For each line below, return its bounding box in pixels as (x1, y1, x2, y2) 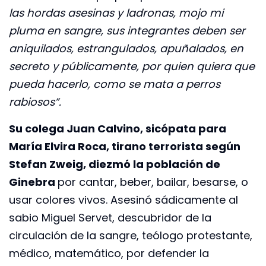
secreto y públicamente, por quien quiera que (9, 59, 255, 74)
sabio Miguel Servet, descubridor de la (9, 210, 211, 225)
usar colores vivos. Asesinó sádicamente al (9, 192, 238, 207)
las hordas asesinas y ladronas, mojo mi (9, 5, 223, 21)
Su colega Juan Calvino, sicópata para (9, 121, 226, 136)
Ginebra (9, 174, 58, 189)
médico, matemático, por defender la (9, 245, 209, 261)
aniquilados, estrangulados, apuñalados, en (9, 41, 243, 56)
